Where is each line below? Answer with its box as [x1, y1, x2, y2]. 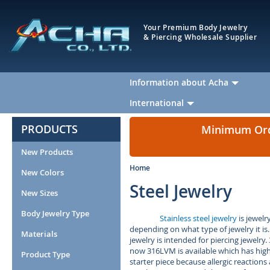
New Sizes [21, 187, 58, 198]
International [130, 97, 184, 108]
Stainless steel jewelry [160, 213, 237, 224]
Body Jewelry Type [21, 208, 89, 219]
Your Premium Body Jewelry [143, 22, 248, 33]
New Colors [21, 167, 64, 178]
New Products [21, 146, 73, 157]
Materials [21, 228, 57, 239]
